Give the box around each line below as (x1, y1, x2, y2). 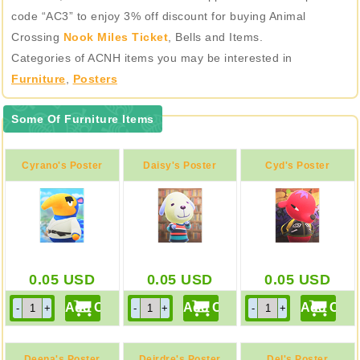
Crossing (11, 31, 63, 43)
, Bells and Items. (168, 31, 263, 43)
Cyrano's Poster (22, 160, 103, 171)
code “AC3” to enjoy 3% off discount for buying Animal (11, 10, 306, 22)
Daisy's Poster (143, 160, 217, 171)
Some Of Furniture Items (11, 112, 154, 125)
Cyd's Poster (265, 160, 330, 171)
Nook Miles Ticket (63, 31, 168, 43)
